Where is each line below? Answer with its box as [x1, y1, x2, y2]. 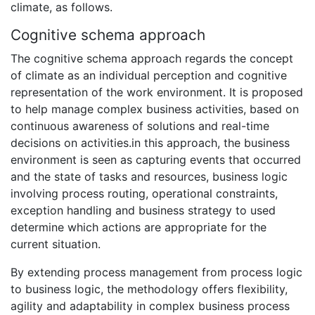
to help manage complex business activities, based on [11, 101, 299, 116]
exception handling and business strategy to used [11, 202, 276, 217]
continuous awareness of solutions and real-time [11, 118, 269, 133]
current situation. [11, 236, 101, 251]
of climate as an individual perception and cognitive [11, 67, 287, 82]
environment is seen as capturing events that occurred [11, 152, 301, 167]
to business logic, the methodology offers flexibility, [11, 281, 288, 296]
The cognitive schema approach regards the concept [11, 51, 293, 65]
